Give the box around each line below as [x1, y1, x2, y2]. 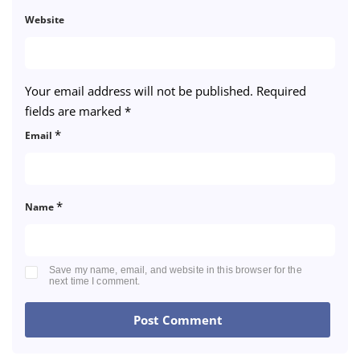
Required [256, 83, 306, 99]
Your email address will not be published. [25, 83, 253, 99]
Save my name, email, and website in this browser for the [49, 264, 302, 276]
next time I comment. [49, 276, 141, 287]
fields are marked [25, 103, 125, 119]
